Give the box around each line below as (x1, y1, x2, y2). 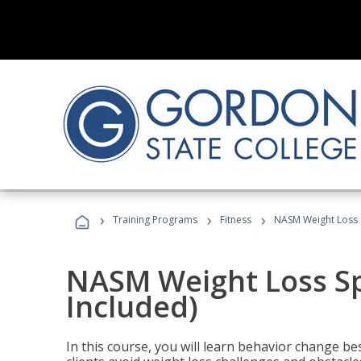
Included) (66, 287, 198, 326)
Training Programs (113, 213, 197, 226)
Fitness (220, 213, 251, 226)
